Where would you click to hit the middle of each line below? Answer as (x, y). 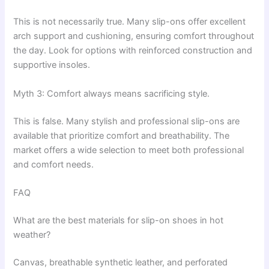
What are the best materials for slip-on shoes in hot (119, 220)
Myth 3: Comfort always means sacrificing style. (112, 93)
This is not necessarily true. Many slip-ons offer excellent (130, 22)
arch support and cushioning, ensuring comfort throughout (134, 36)
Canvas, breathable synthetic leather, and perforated (121, 262)
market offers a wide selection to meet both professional (129, 150)
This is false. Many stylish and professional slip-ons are (127, 121)
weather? (32, 234)
